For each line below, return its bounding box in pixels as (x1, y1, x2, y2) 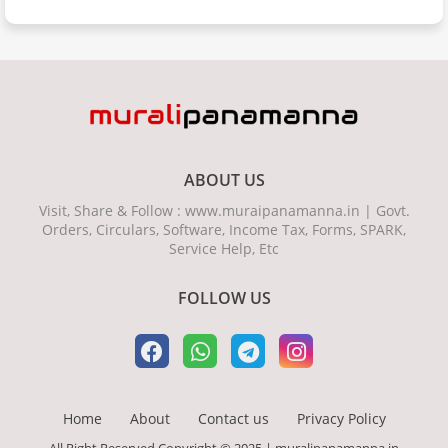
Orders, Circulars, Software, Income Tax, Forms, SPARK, (42, 220, 406, 240)
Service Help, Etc (169, 239, 279, 259)
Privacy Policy (296, 409, 386, 429)
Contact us (197, 409, 269, 429)
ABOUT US (183, 169, 265, 192)
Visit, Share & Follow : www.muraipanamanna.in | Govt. (38, 201, 410, 221)
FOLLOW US (177, 287, 271, 310)
